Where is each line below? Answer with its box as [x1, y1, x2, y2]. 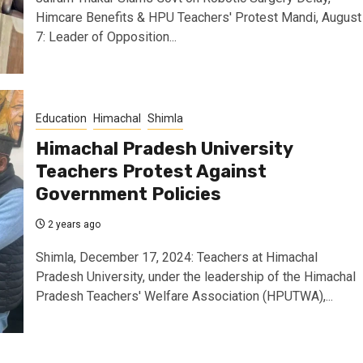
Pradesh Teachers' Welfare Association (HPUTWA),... [35, 288, 333, 304]
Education [35, 112, 87, 125]
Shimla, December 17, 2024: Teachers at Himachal [35, 250, 318, 265]
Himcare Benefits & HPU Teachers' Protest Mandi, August [35, 10, 361, 25]
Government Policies [35, 183, 221, 205]
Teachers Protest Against [35, 160, 267, 182]
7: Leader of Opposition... [35, 29, 177, 45]
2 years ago [45, 219, 100, 230]
